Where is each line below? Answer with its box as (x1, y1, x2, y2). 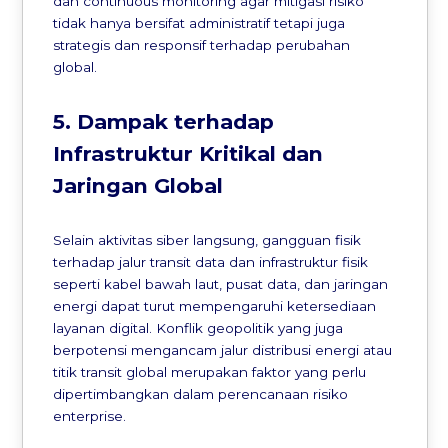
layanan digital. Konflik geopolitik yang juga (53, 319, 344, 336)
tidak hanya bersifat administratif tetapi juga (53, 15, 346, 32)
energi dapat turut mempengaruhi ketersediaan (53, 297, 377, 314)
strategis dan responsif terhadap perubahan (53, 37, 351, 54)
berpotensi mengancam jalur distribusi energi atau (53, 341, 393, 358)
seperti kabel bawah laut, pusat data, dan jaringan (53, 275, 389, 292)
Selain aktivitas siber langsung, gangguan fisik (53, 231, 362, 248)
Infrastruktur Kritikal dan (53, 140, 324, 166)
